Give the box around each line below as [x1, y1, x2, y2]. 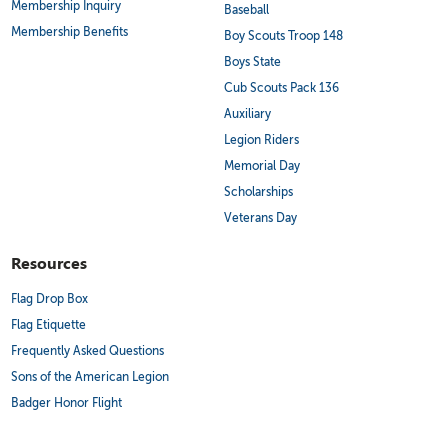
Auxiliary [223, 106, 271, 121]
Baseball [223, 2, 269, 17]
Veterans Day [223, 210, 297, 225]
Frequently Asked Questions [11, 343, 165, 358]
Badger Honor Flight [11, 395, 123, 410]
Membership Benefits [11, 25, 129, 40]
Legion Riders [223, 132, 299, 147]
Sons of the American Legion [11, 369, 170, 384]
